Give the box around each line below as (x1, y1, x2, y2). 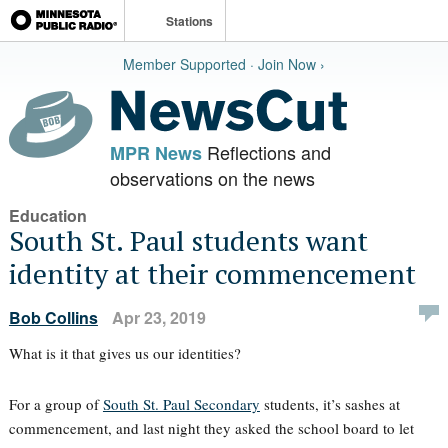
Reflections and (201, 139, 331, 165)
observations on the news (109, 165, 315, 191)
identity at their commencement (8, 255, 416, 292)
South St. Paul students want (8, 222, 368, 259)
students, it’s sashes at (259, 394, 400, 414)
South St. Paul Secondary (102, 394, 260, 414)
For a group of (8, 394, 103, 414)
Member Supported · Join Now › (122, 54, 325, 74)
